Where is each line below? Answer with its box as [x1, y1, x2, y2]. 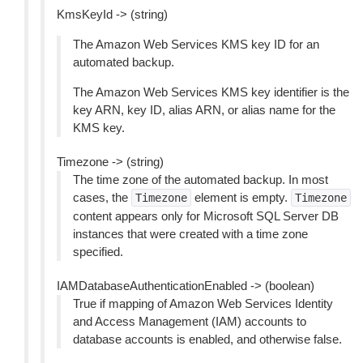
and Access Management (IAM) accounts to [73, 314, 306, 328]
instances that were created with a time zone [73, 227, 308, 241]
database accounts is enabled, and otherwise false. [73, 332, 342, 346]
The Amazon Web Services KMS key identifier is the [73, 85, 349, 99]
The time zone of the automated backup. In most [73, 173, 328, 186]
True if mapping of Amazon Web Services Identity [73, 297, 333, 310]
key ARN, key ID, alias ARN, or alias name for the [73, 103, 335, 117]
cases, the [73, 190, 131, 204]
